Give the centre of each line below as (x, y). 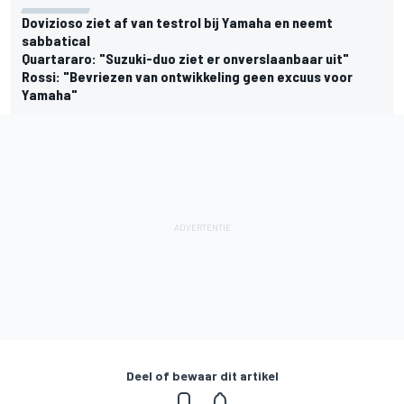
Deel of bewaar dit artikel (202, 376)
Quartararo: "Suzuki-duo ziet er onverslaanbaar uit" (185, 59)
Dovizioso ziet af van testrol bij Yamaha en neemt (177, 23)
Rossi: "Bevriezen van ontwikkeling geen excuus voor (187, 77)
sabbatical (56, 41)
